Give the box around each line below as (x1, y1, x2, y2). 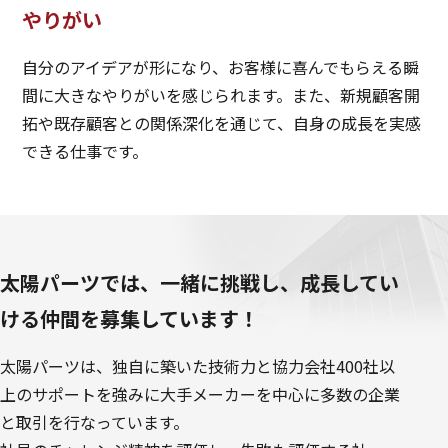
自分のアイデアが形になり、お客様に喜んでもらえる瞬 (22, 54, 420, 79)
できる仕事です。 (22, 138, 149, 163)
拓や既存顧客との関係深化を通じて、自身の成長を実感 (22, 110, 422, 135)
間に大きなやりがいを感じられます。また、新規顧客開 (22, 82, 421, 107)
